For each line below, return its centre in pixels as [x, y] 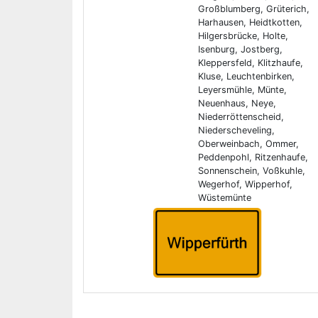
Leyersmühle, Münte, [242, 90]
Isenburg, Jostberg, [240, 49]
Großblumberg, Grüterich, [253, 9]
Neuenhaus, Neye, [237, 103]
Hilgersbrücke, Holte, [243, 36]
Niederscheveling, [236, 130]
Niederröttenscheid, [241, 117]
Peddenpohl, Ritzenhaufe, [253, 157]
